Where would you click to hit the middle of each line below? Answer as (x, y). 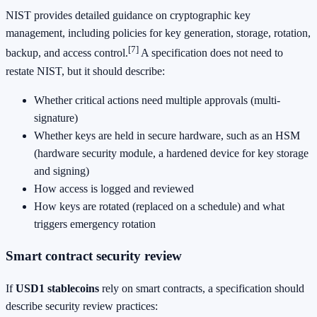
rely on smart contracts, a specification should (202, 289)
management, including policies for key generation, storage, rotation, (158, 33)
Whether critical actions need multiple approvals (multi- (157, 100)
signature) (56, 117)
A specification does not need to (211, 53)
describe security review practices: (82, 306)
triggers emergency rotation (95, 224)
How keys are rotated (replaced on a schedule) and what (159, 206)
